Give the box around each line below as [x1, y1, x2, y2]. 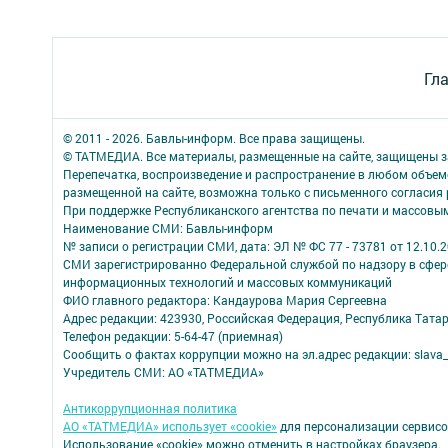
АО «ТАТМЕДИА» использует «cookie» [63, 418, 277, 434]
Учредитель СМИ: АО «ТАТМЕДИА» [63, 364, 264, 380]
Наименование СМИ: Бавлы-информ [63, 220, 273, 236]
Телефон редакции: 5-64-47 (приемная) [63, 328, 283, 344]
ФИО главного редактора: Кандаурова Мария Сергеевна [63, 292, 387, 308]
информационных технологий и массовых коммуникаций [63, 274, 392, 290]
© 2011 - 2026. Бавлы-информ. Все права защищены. [63, 130, 365, 146]
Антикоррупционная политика [63, 400, 237, 416]
